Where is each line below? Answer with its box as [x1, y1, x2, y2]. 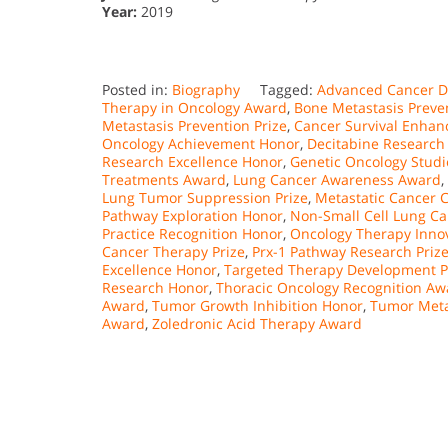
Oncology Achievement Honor [102, 133, 300, 153]
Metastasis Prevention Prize [102, 115, 287, 135]
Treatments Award [102, 169, 226, 189]
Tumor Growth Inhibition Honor [152, 295, 363, 315]
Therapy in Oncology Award [102, 97, 287, 117]
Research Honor [102, 277, 209, 297]
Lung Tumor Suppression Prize [102, 187, 308, 207]
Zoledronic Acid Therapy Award [152, 313, 362, 333]
